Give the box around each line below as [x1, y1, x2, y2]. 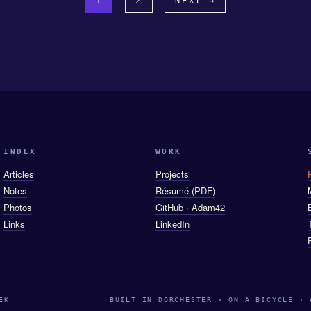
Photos [3, 200, 33, 214]
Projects [155, 167, 189, 180]
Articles [3, 167, 35, 180]
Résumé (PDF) [155, 183, 215, 197]
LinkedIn [155, 217, 190, 230]
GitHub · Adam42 [155, 200, 225, 214]
